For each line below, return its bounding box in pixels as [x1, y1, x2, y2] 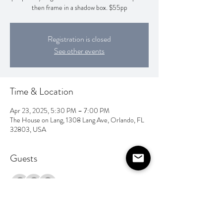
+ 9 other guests [63, 177, 108, 188]
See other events [54, 45, 105, 56]
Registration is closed [48, 33, 111, 45]
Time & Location [10, 84, 73, 99]
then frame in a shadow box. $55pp [31, 2, 127, 12]
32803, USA [10, 124, 46, 134]
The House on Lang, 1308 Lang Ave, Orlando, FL [10, 115, 144, 125]
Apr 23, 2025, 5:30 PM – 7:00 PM [10, 106, 110, 115]
